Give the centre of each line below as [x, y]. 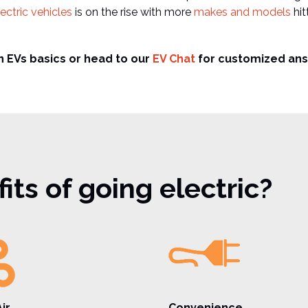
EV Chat [174, 58]
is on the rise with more [133, 12]
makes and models [242, 12]
